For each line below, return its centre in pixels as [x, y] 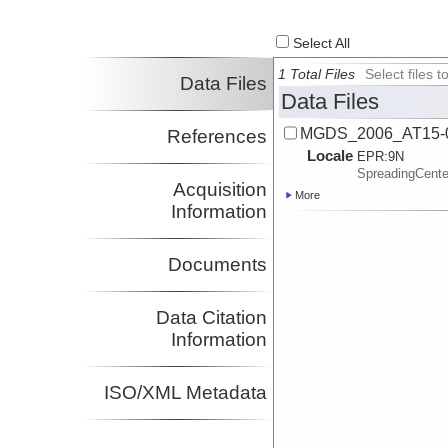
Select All [320, 44]
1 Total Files [317, 75]
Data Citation [212, 318]
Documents [218, 265]
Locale [330, 156]
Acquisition [220, 190]
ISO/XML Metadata [186, 393]
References [217, 137]
